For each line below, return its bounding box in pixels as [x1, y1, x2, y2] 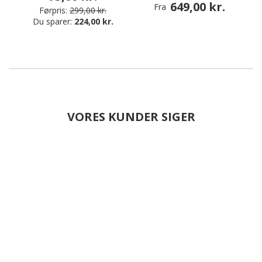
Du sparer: [32, 16, 74, 27]
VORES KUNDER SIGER [67, 109, 195, 125]
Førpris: [39, 5, 67, 16]
